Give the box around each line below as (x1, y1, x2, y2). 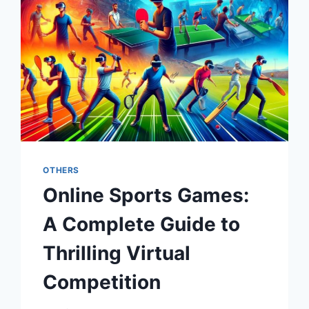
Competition (43, 270, 161, 294)
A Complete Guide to (43, 212, 241, 236)
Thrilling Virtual (43, 241, 191, 265)
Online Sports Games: (43, 183, 250, 207)
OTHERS (43, 164, 79, 175)
